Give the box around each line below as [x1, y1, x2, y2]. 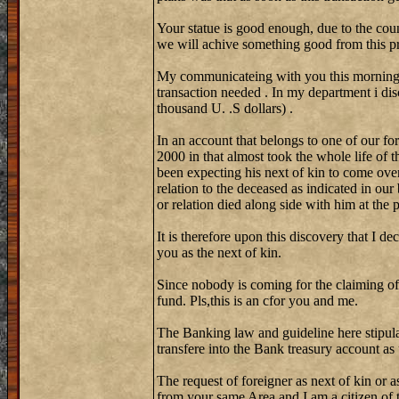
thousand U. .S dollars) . [157, 101, 293, 116]
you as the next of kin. [157, 245, 281, 260]
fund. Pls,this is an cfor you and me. [157, 293, 358, 308]
